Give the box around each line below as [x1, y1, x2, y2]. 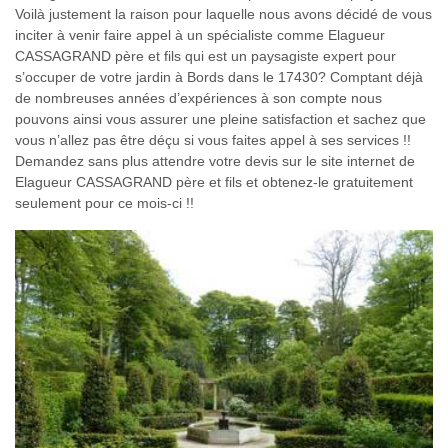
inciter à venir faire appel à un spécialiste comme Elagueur [15, 27, 385, 44]
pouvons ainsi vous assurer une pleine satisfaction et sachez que [15, 111, 426, 128]
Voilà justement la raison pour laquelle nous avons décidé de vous [15, 6, 432, 23]
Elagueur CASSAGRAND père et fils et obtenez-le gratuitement [15, 174, 413, 191]
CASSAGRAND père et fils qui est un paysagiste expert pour [15, 48, 396, 65]
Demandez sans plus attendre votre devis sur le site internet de [15, 153, 415, 170]
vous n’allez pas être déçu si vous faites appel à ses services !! [15, 132, 411, 149]
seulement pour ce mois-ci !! [15, 195, 194, 212]
